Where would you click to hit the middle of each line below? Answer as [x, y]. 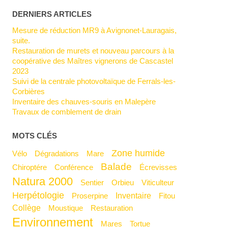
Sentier [95, 182]
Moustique [69, 208]
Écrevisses [161, 167]
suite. [21, 40]
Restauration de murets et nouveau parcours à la [15, 50]
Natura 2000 [47, 181]
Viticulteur [161, 182]
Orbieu [126, 182]
